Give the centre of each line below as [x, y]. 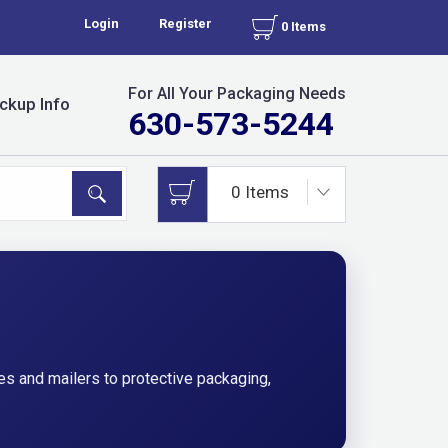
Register [185, 23]
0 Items [302, 26]
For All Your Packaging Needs [237, 93]
